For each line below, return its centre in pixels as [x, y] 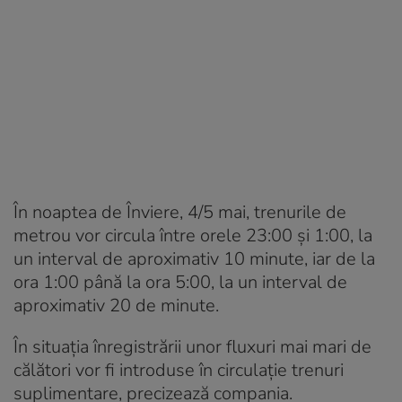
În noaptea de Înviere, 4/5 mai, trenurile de [180, 212]
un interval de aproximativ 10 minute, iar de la [194, 258]
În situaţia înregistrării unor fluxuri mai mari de [192, 346]
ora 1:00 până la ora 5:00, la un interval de [180, 282]
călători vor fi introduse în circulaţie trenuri [179, 370]
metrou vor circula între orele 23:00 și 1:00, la [193, 235]
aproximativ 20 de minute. [116, 305]
